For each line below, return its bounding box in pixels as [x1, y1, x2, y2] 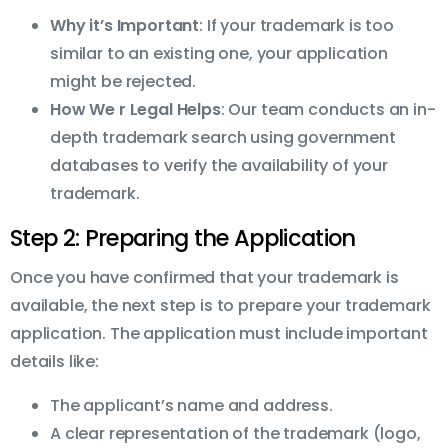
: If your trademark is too [199, 14, 394, 38]
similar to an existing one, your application [50, 42, 388, 66]
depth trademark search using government [50, 126, 396, 150]
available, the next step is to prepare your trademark [10, 294, 431, 318]
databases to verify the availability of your [50, 154, 388, 178]
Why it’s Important [50, 14, 200, 38]
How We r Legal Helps [50, 98, 221, 122]
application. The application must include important [10, 322, 428, 346]
